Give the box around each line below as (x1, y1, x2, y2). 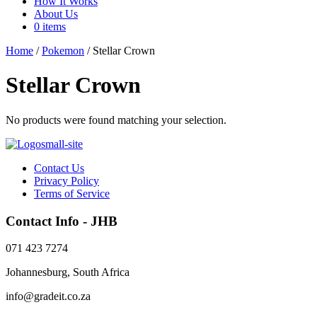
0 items (34, 21, 66, 33)
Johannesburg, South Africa (6, 266, 129, 279)
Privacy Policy (34, 174, 99, 187)
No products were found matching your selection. (6, 113, 226, 126)
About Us (34, 8, 78, 20)
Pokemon (42, 45, 84, 57)
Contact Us (34, 161, 84, 174)
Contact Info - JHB (6, 213, 117, 229)
